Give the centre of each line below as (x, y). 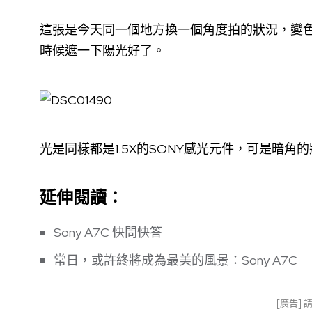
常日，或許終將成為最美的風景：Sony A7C (175, 260)
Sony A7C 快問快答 (108, 233)
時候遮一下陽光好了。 (102, 50)
